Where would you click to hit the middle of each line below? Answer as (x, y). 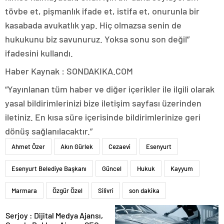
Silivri (106, 190)
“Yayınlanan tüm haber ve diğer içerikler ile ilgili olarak (110, 89)
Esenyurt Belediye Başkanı (49, 168)
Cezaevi (119, 146)
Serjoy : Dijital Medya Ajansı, (17, 215)
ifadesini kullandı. (39, 53)
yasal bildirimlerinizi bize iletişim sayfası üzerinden (103, 103)
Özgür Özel (67, 190)
